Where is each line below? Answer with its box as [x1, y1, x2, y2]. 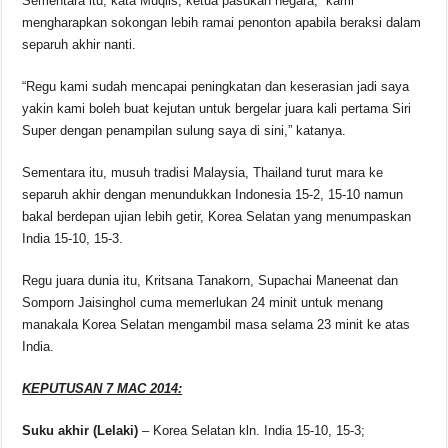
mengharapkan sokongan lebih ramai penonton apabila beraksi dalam [22, 15, 422, 31]
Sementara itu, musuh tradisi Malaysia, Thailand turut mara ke [22, 165, 384, 181]
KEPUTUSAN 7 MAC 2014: [22, 381, 183, 397]
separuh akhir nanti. [22, 37, 137, 53]
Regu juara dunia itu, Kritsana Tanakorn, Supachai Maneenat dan [22, 273, 399, 289]
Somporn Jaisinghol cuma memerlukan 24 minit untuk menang [22, 295, 384, 311]
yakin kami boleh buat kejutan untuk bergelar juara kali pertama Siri [22, 101, 412, 117]
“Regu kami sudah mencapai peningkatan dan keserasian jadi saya [22, 79, 410, 95]
